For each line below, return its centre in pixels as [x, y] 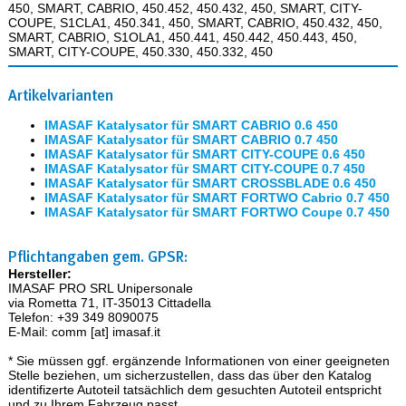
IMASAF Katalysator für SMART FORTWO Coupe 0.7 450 [217, 212]
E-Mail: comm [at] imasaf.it [84, 331]
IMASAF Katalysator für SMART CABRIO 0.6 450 [191, 125]
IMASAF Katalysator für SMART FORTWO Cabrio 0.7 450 [217, 197]
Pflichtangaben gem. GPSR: [97, 256]
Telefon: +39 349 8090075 [83, 317]
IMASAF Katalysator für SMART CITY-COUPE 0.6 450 [204, 154]
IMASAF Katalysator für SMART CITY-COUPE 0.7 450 [204, 168]
